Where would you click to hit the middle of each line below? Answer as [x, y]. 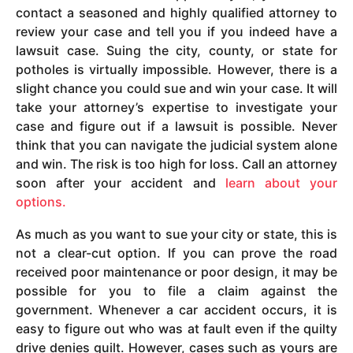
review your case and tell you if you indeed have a [176, 32]
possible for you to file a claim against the [176, 290]
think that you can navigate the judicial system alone [176, 145]
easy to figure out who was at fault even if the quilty [176, 328]
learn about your [281, 183]
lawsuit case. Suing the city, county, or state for [176, 51]
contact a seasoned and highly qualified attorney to [176, 13]
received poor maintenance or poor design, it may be [176, 271]
